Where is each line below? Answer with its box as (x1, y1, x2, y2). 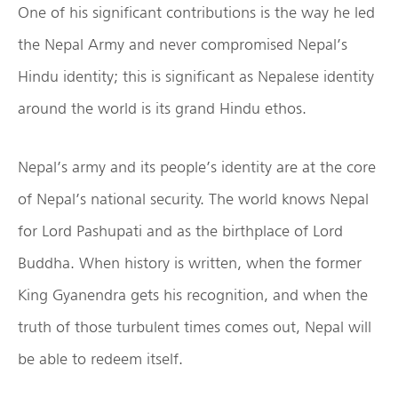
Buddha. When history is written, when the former (18, 253, 362, 273)
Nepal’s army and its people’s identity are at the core (18, 157, 376, 177)
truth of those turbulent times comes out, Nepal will (18, 317, 371, 337)
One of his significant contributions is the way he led (18, 3, 375, 22)
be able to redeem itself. (18, 349, 183, 369)
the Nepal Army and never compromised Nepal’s (18, 35, 347, 54)
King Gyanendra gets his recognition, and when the (18, 285, 368, 305)
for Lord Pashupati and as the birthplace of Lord (18, 221, 343, 241)
